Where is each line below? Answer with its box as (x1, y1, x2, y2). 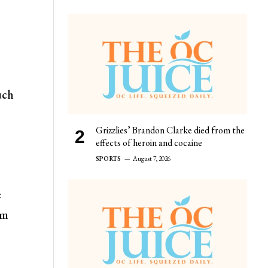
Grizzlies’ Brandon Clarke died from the (96, 123, 245, 136)
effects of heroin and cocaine (96, 136, 202, 149)
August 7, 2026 (133, 154, 171, 163)
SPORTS (96, 154, 121, 163)
